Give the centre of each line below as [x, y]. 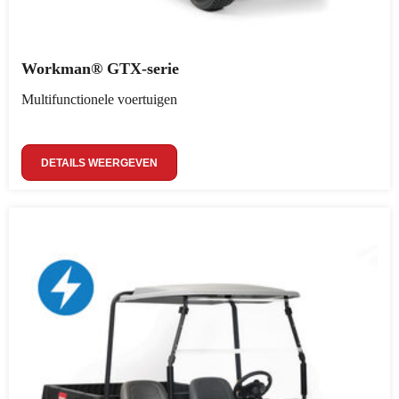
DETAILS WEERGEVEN [99, 163]
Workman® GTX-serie [100, 69]
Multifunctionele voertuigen [99, 99]
